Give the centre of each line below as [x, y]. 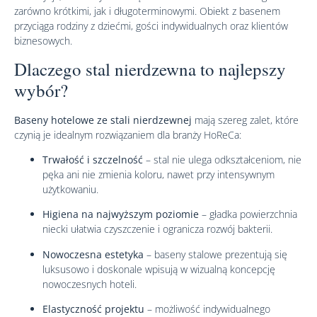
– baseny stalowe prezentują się [215, 254]
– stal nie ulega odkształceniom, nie [222, 159]
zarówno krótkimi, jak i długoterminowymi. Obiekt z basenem [147, 11]
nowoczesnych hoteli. [90, 284]
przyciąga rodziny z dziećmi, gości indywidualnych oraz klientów [151, 26]
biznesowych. [43, 41]
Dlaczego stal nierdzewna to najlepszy [150, 69]
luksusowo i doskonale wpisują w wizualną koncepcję [159, 269]
